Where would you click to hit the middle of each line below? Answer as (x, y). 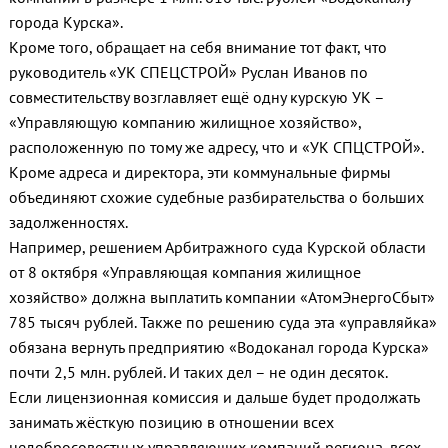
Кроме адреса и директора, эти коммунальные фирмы (199, 172)
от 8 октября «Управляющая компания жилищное (184, 272)
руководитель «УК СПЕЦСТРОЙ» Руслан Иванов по (188, 72)
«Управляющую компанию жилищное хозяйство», (184, 122)
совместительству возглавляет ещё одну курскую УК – (196, 97)
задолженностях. (68, 222)
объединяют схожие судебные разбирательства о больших (216, 197)
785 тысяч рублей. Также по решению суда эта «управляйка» (222, 322)
